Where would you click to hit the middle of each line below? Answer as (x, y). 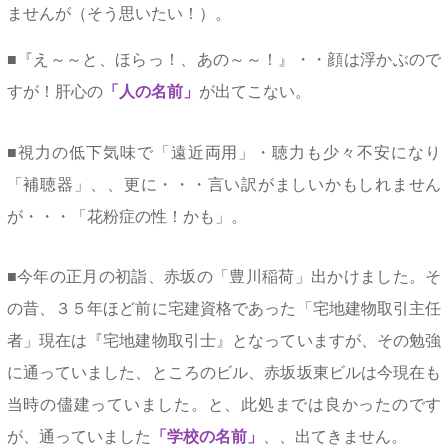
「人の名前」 (150, 91)
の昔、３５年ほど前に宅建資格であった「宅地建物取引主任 (224, 309)
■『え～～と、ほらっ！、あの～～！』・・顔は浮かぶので (224, 59)
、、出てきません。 (334, 437)
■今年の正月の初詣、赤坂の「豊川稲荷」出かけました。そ (224, 277)
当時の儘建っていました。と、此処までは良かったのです (224, 405)
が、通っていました (78, 437)
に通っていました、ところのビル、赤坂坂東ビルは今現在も (224, 373)
